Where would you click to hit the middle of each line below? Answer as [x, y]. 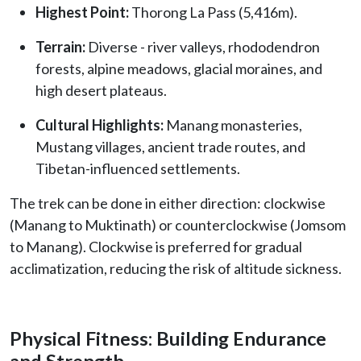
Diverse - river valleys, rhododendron [203, 46]
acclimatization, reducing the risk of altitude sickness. [176, 268]
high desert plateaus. [101, 90]
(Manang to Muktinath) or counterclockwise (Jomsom [178, 224]
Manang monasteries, [233, 124]
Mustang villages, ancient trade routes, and [170, 146]
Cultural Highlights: [100, 124]
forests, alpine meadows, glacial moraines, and [179, 68]
